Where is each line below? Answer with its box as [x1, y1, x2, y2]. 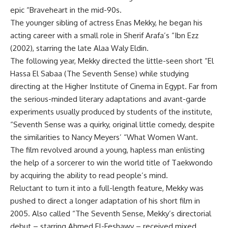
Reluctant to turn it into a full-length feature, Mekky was [10, 183, 204, 193]
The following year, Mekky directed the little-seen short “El [10, 56, 214, 66]
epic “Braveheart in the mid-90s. [10, 5, 122, 15]
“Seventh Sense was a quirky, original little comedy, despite [10, 120, 215, 129]
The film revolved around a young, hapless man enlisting [10, 145, 205, 155]
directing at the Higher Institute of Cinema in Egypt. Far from [10, 81, 217, 91]
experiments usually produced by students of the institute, [10, 107, 212, 117]
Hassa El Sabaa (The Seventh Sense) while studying [10, 69, 189, 78]
